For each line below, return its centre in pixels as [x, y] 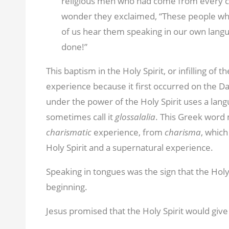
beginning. [66, 187]
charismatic [70, 132]
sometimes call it [80, 117]
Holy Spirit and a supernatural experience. [129, 147]
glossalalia [135, 117]
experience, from [129, 132]
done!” [74, 47]
